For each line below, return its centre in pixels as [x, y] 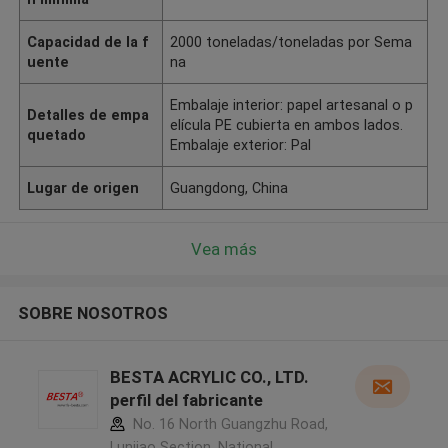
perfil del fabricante [186, 400]
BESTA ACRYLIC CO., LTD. [209, 377]
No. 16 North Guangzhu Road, [228, 424]
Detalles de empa [88, 114]
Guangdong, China [229, 187]
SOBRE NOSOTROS [92, 313]
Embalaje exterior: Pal [241, 144]
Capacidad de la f [88, 41]
